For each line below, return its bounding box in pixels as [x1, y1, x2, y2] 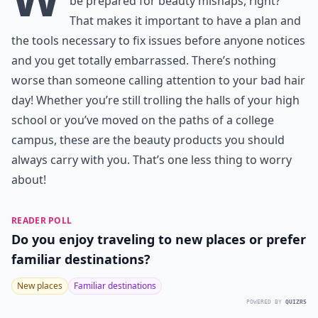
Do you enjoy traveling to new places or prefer [11, 231, 306, 248]
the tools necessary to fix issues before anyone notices [11, 33, 305, 48]
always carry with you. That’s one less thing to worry [11, 152, 292, 168]
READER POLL [11, 214, 72, 226]
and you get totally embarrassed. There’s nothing [11, 53, 276, 68]
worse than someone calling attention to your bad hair [11, 72, 305, 88]
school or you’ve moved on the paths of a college [11, 112, 274, 128]
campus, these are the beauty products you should [11, 132, 285, 148]
